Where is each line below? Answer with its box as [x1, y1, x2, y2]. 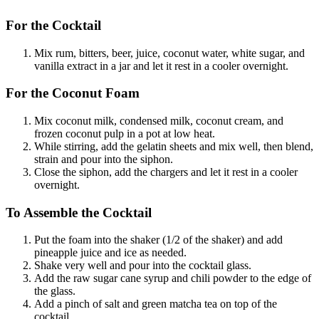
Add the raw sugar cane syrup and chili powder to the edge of [34, 272, 311, 285]
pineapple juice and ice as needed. [34, 246, 187, 259]
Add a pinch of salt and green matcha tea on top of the [34, 298, 277, 310]
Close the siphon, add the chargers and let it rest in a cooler [34, 165, 298, 178]
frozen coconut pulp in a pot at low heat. [34, 127, 215, 140]
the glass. [34, 285, 75, 298]
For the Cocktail [6, 17, 101, 33]
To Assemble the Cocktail [6, 204, 152, 220]
